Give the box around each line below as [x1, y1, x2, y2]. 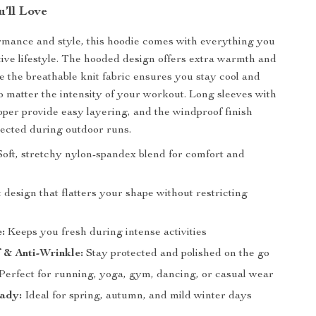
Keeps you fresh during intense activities [5, 227, 207, 238]
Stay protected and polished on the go [83, 248, 270, 260]
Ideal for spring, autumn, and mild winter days [22, 291, 253, 302]
